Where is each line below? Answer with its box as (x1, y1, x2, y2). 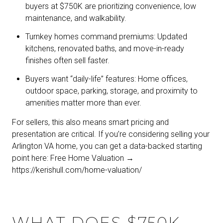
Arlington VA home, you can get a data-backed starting (12, 141, 202, 151)
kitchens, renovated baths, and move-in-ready (25, 43, 184, 53)
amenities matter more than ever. (25, 98, 141, 108)
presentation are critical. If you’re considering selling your (12, 129, 210, 139)
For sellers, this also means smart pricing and (12, 117, 169, 127)
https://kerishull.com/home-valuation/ (12, 165, 142, 175)
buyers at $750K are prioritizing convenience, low (25, 1, 196, 11)
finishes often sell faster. (25, 55, 110, 65)
